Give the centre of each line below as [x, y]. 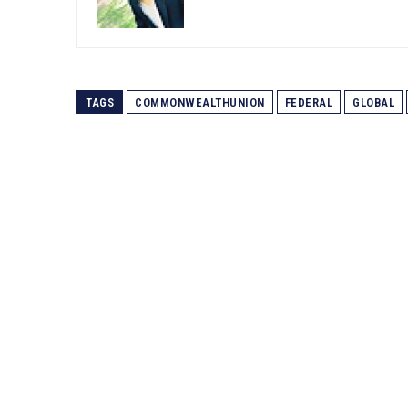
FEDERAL [308, 103]
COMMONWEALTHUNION [200, 103]
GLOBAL [373, 103]
